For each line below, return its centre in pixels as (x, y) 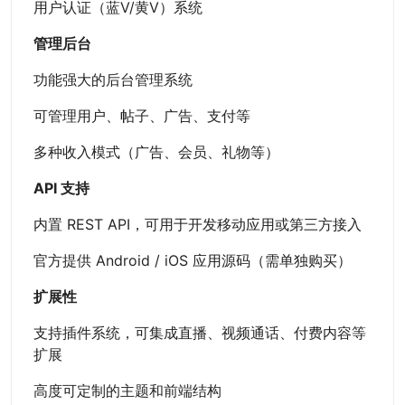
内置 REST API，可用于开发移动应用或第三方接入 (198, 225)
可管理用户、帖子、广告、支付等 (142, 116)
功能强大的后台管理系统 (113, 80)
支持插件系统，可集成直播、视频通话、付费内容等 (200, 333)
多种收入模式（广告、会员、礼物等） (156, 152)
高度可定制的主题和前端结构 (127, 391)
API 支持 (61, 188)
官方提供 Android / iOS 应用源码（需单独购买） (193, 261)
